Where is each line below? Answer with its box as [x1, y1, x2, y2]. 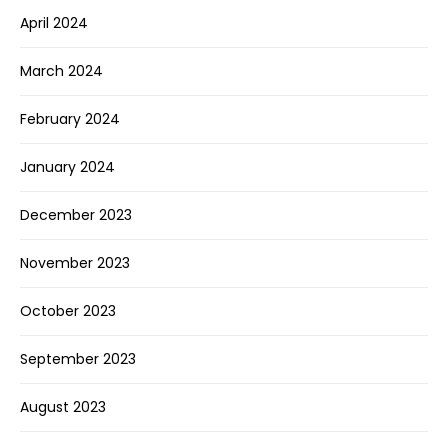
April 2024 [20, 13, 88, 34]
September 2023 [20, 349, 136, 370]
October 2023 [20, 301, 116, 322]
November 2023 [20, 253, 130, 274]
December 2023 [20, 205, 132, 226]
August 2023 [20, 397, 106, 418]
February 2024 [20, 109, 120, 130]
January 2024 [20, 157, 115, 178]
